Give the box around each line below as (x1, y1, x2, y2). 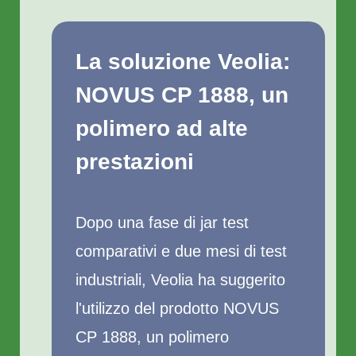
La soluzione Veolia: (75, 49, 290, 74)
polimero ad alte (75, 116, 248, 141)
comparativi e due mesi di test (75, 242, 287, 260)
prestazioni (75, 149, 194, 174)
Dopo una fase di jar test (75, 214, 249, 231)
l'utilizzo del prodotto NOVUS (75, 300, 279, 317)
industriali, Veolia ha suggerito (75, 271, 285, 288)
